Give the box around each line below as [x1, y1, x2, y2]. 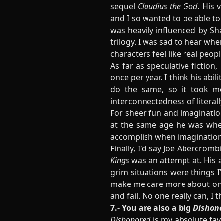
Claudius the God [138, 1, 198, 12]
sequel [110, 1, 138, 12]
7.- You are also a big [110, 202, 193, 213]
